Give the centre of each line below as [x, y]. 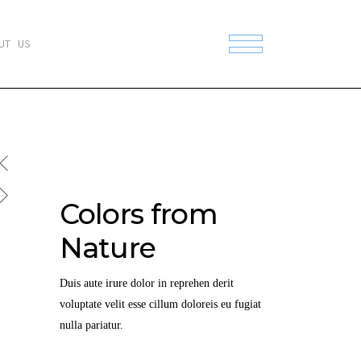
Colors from [138, 214]
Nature [108, 248]
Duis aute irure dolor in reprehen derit [146, 283]
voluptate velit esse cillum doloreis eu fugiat [160, 304]
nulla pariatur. [91, 325]
